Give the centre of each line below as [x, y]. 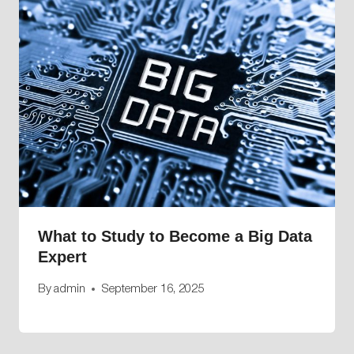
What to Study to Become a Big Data [175, 237]
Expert [62, 257]
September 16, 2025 [153, 289]
